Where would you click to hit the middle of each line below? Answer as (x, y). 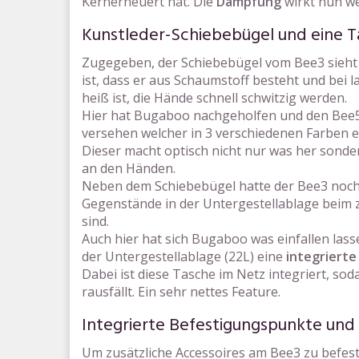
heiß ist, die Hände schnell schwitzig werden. (214, 98)
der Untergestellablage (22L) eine (184, 256)
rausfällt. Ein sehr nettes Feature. (181, 292)
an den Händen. (129, 168)
